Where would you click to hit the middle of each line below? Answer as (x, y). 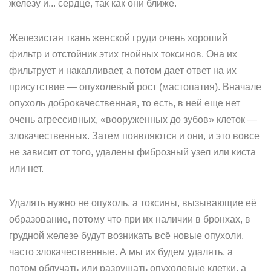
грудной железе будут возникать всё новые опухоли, (126, 236)
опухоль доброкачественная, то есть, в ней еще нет (125, 103)
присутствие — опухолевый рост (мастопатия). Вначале (135, 87)
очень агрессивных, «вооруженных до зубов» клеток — (133, 119)
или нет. (26, 168)
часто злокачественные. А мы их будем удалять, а (121, 252)
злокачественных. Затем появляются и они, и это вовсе (134, 136)
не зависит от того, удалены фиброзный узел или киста (132, 152)
